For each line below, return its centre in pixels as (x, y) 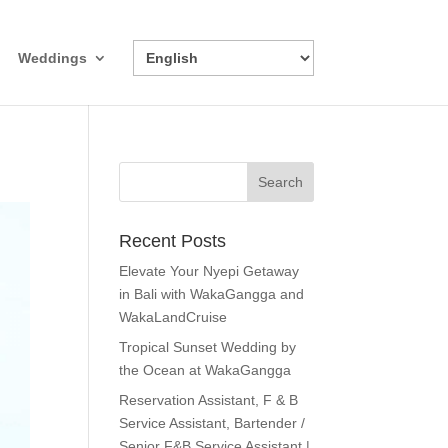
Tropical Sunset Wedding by (208, 347)
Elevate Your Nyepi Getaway (209, 271)
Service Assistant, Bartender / (212, 423)
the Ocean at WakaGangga (205, 370)
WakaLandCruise (173, 317)
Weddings (52, 58)
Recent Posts (173, 241)
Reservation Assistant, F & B (209, 400)
